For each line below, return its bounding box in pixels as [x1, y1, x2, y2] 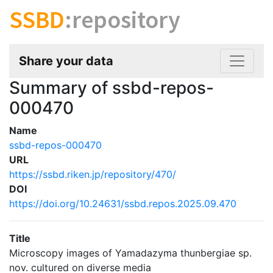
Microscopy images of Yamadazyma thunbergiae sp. [9, 247, 252, 259]
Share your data [19, 54, 113, 68]
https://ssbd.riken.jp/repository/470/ [9, 168, 176, 180]
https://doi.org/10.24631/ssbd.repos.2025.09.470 [9, 197, 236, 210]
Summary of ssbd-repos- [9, 77, 214, 98]
